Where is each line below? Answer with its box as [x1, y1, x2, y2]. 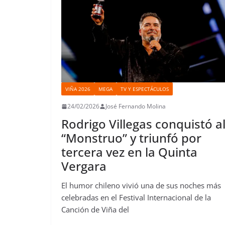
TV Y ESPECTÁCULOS [121, 85, 169, 93]
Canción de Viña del [61, 204, 129, 215]
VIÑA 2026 [65, 85, 90, 93]
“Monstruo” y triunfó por [61, 130, 201, 147]
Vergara [61, 158, 106, 175]
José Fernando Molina [105, 102, 166, 111]
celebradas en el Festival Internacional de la [61, 192, 211, 203]
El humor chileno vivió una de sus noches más [61, 180, 221, 191]
